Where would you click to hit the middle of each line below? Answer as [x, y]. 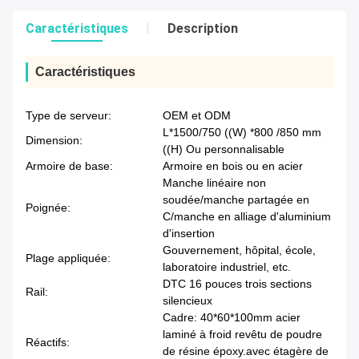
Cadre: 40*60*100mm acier [232, 318]
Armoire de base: [69, 166]
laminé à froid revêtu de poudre [242, 335]
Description [203, 29]
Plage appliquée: [68, 258]
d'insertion [189, 234]
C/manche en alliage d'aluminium [247, 217]
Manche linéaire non [214, 183]
